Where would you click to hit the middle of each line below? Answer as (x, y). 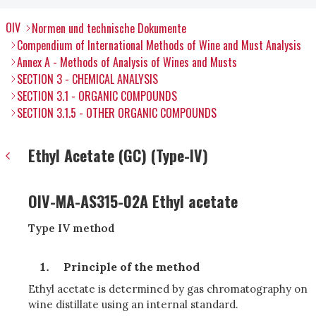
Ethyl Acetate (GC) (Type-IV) (118, 155)
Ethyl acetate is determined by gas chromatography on (168, 289)
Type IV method (72, 228)
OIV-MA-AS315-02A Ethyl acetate (133, 201)
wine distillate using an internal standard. (133, 304)
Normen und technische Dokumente (109, 28)
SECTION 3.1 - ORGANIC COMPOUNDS (97, 96)
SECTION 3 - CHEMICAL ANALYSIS (87, 79)
